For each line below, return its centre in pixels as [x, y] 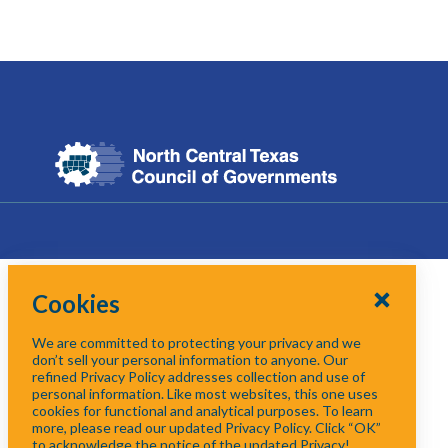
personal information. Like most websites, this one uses [205, 393]
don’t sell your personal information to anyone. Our [190, 359]
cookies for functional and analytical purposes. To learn [202, 410]
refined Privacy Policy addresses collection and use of [198, 376]
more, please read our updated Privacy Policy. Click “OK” [206, 427]
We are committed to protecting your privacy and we [196, 342]
